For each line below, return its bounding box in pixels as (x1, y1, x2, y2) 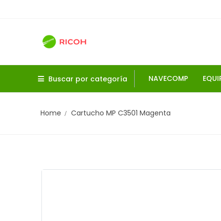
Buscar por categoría (48, 74, 127, 84)
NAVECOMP (148, 74, 188, 83)
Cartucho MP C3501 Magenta (71, 108, 171, 118)
